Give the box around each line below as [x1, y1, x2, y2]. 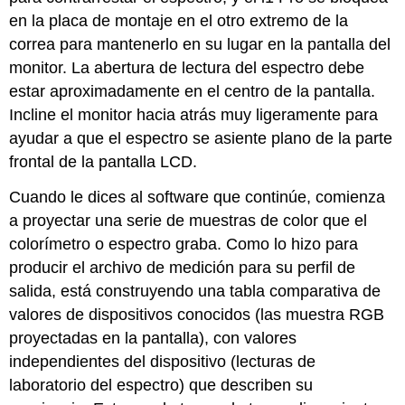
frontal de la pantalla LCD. [9, 152, 198, 171]
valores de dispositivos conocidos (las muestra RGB [9, 305, 385, 324]
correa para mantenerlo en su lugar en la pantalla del [9, 34, 391, 53]
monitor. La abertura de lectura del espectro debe [9, 58, 365, 77]
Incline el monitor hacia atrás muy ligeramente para [9, 105, 379, 124]
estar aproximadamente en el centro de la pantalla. [9, 81, 376, 100]
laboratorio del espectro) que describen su [9, 375, 314, 394]
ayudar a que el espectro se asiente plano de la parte [9, 128, 393, 147]
